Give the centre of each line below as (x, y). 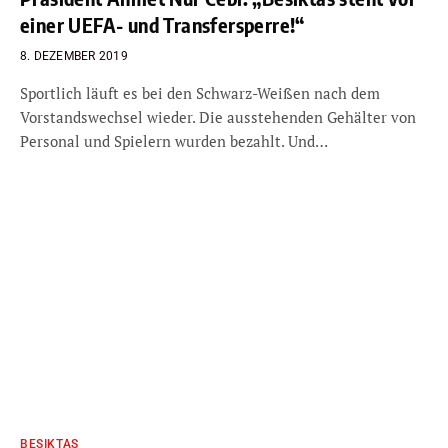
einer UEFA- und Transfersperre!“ (162, 24)
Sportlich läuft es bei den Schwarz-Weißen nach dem (200, 93)
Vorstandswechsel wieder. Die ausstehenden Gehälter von (218, 117)
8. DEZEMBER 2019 (74, 56)
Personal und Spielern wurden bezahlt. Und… (174, 141)
